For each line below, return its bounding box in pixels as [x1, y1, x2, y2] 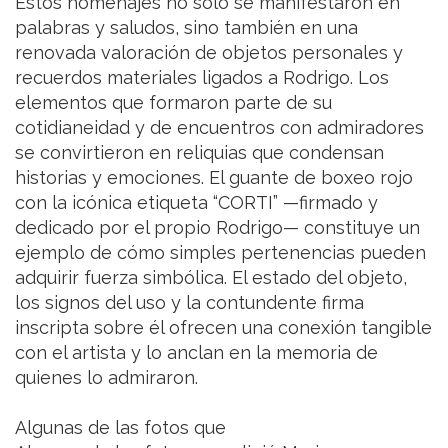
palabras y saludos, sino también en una [15, 16, 358, 38]
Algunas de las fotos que [15, 416, 226, 438]
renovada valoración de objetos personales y [15, 41, 403, 63]
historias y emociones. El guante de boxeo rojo [15, 166, 413, 188]
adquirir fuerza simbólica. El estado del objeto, [15, 266, 407, 288]
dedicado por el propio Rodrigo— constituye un [15, 216, 420, 238]
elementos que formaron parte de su [15, 91, 332, 113]
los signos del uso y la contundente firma [15, 291, 364, 313]
